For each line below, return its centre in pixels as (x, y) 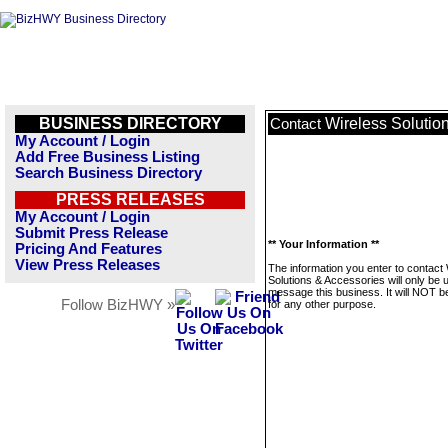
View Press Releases (87, 265)
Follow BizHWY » (118, 305)
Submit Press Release (91, 233)
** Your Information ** (323, 244)
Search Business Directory (108, 173)
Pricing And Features (88, 249)
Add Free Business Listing (107, 157)
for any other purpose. (322, 304)
